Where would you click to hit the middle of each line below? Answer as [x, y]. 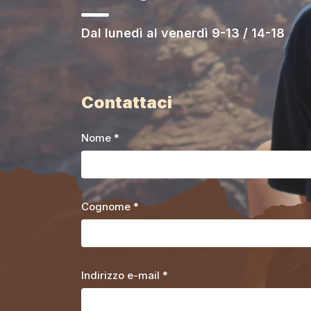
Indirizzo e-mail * [125, 275]
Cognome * [110, 206]
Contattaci [127, 102]
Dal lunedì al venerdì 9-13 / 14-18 [183, 33]
